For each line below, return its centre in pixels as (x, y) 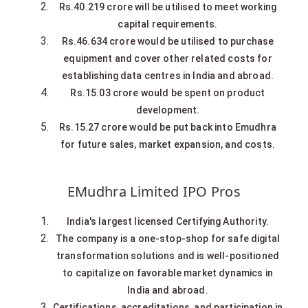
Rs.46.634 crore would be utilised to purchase (168, 41)
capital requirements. (168, 24)
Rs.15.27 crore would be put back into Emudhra (168, 127)
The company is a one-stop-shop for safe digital (168, 238)
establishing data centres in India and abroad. (168, 75)
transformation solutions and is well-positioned (168, 255)
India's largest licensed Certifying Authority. (168, 221)
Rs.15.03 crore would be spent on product (168, 92)
